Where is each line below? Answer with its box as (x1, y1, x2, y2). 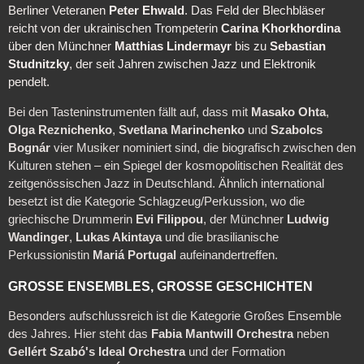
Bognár (7, 141, 50, 155)
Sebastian (269, 40, 326, 54)
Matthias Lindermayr (114, 40, 232, 54)
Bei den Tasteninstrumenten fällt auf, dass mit (7, 106, 251, 119)
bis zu (231, 40, 270, 54)
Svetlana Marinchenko (118, 123, 245, 137)
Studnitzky (7, 58, 69, 71)
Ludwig (286, 213, 329, 227)
